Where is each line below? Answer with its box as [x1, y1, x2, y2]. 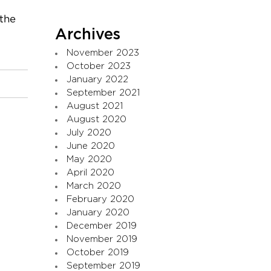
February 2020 [67, 194, 134, 204]
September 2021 [67, 88, 140, 97]
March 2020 [67, 181, 121, 191]
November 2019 [67, 234, 137, 244]
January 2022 [67, 74, 128, 84]
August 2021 [67, 101, 123, 111]
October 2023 [67, 61, 131, 71]
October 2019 [67, 247, 129, 257]
